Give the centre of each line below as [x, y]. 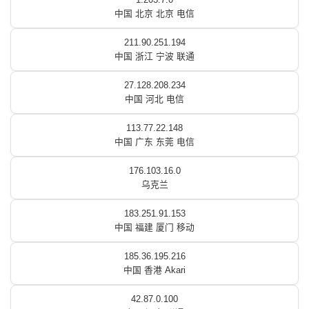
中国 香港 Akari [154, 270]
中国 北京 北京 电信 [154, 13]
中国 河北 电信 [154, 99]
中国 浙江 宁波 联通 [154, 56]
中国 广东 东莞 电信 [154, 142]
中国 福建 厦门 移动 [154, 227]
